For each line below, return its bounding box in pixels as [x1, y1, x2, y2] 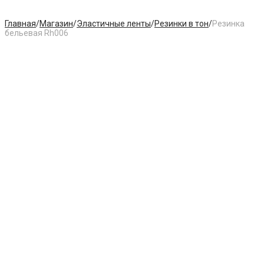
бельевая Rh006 [5, 28, 68, 38]
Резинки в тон [154, 19, 209, 28]
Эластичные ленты [77, 19, 151, 28]
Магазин [39, 19, 73, 28]
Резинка [212, 19, 245, 28]
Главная [5, 19, 36, 28]
